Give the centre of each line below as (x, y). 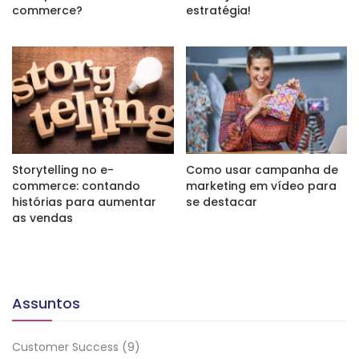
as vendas (42, 218)
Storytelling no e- (63, 169)
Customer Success (65, 347)
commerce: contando (76, 186)
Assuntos (46, 303)
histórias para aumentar (84, 202)
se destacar (221, 202)
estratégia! (218, 11)
